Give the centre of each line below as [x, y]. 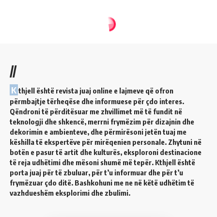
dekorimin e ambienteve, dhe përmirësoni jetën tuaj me [98, 132]
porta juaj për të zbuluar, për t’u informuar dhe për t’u [96, 172]
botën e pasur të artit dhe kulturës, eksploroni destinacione [106, 152]
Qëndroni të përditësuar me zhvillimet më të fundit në [96, 111]
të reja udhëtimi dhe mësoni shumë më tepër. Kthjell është [102, 162]
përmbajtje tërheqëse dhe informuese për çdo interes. [97, 101]
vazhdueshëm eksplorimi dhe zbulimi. [70, 193]
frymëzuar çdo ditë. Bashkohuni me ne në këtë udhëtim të [102, 182]
